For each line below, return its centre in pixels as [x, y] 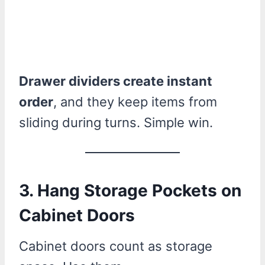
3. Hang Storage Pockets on [130, 190]
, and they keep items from [135, 101]
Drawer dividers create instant [116, 81]
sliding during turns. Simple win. [116, 122]
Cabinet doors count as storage [116, 246]
